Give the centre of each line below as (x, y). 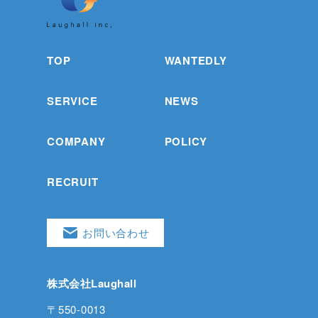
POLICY (186, 142)
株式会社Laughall (92, 284)
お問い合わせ (116, 233)
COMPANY (76, 142)
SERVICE (72, 101)
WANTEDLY (196, 61)
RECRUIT (73, 182)
